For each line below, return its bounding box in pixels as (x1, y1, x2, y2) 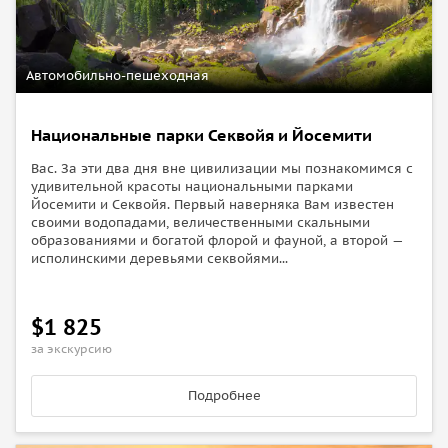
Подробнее (187, 386, 261, 404)
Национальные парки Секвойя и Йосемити (31, 124, 372, 145)
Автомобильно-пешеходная (26, 66, 209, 84)
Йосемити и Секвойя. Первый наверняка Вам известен (31, 195, 394, 213)
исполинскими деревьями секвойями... (31, 249, 288, 267)
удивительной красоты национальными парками (31, 177, 353, 195)
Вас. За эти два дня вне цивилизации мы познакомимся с (31, 159, 413, 177)
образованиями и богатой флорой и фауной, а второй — (31, 231, 403, 249)
